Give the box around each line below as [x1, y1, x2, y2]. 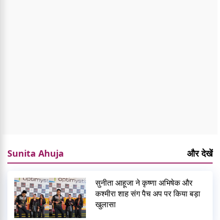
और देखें [187, 147, 213, 160]
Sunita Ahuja [7, 147, 64, 160]
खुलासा [95, 199, 116, 210]
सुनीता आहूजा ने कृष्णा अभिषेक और [95, 177, 193, 189]
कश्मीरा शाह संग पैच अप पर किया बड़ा [95, 188, 201, 199]
